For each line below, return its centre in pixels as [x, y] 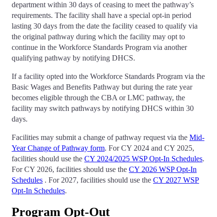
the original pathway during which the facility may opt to [98, 37]
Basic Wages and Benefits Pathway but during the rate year [102, 87]
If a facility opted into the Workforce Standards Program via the [108, 77]
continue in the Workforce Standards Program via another [99, 47]
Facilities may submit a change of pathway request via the [101, 138]
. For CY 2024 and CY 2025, [149, 148]
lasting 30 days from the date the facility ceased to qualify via [105, 26]
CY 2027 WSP [176, 180]
